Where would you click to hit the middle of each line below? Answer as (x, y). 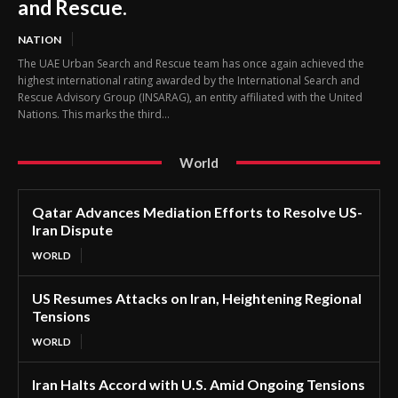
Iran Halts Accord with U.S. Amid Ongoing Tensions (199, 384)
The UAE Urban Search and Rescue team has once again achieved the (191, 63)
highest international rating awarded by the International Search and (189, 80)
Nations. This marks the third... (94, 114)
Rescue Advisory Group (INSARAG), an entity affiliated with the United (190, 97)
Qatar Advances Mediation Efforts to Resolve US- (197, 211)
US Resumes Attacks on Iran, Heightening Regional (197, 298)
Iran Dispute (72, 229)
